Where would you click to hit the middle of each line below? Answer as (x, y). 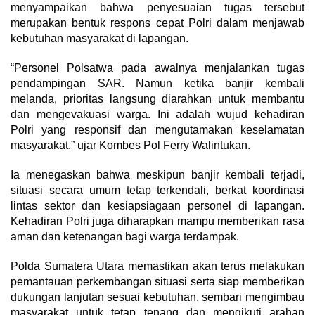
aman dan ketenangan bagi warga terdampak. (125, 237)
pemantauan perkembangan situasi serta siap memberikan (157, 282)
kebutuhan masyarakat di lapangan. (99, 38)
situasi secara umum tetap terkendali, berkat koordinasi (157, 190)
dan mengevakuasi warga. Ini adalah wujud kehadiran (157, 114)
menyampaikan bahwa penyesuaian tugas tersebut (157, 7)
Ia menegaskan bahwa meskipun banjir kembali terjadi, (157, 175)
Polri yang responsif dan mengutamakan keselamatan (157, 130)
